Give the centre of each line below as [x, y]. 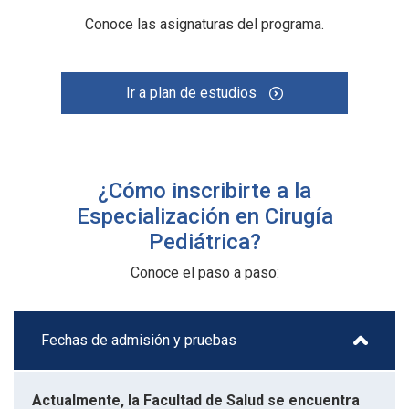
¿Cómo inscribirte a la [204, 190]
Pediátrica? [204, 241]
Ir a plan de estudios [193, 92]
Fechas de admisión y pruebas [139, 340]
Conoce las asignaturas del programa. [204, 24]
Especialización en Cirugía [204, 216]
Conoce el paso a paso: [204, 272]
